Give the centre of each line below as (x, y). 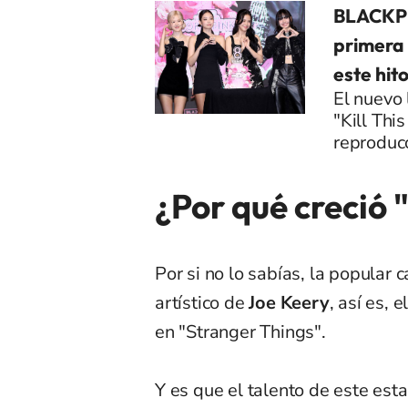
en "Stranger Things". (240, 332)
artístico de (200, 303)
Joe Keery (287, 303)
